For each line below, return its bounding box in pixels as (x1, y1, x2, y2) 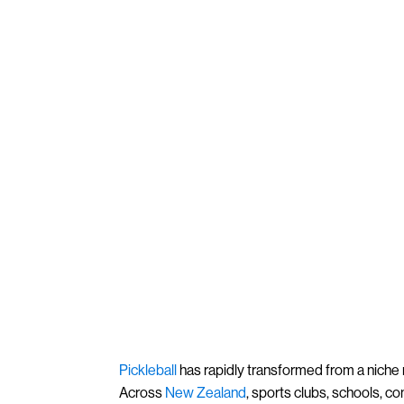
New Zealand (165, 383, 246, 401)
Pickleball (119, 361, 177, 379)
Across (119, 383, 165, 401)
